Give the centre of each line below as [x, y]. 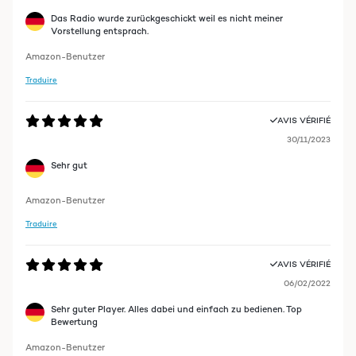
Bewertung [74, 322]
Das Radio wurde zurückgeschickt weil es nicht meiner [167, 18]
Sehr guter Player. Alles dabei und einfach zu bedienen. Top [176, 309]
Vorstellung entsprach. [100, 31]
